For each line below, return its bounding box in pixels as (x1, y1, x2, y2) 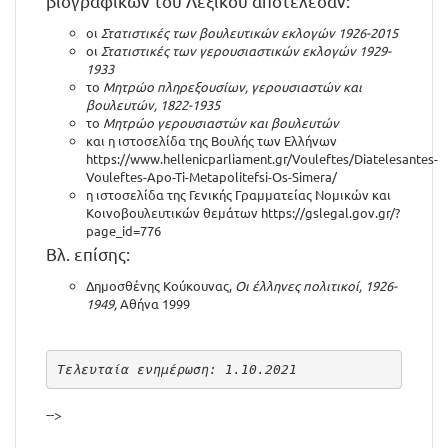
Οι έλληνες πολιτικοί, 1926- (235, 277, 397, 294)
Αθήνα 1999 (117, 295, 190, 312)
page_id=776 (86, 222, 161, 239)
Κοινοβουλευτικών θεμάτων (86, 204, 261, 221)
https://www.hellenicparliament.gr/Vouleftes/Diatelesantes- (86, 150, 438, 167)
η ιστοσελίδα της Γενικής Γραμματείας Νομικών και (86, 186, 391, 203)
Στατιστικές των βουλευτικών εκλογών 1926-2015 (101, 24, 398, 41)
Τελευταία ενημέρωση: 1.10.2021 (56, 361, 297, 377)
